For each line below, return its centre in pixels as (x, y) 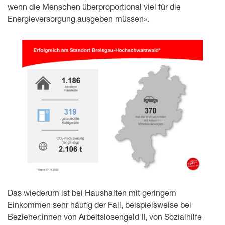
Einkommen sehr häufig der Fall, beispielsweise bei (99, 205)
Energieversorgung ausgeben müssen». (78, 18)
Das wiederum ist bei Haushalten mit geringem (92, 193)
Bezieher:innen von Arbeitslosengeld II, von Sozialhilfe (105, 217)
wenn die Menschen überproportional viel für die (94, 6)
